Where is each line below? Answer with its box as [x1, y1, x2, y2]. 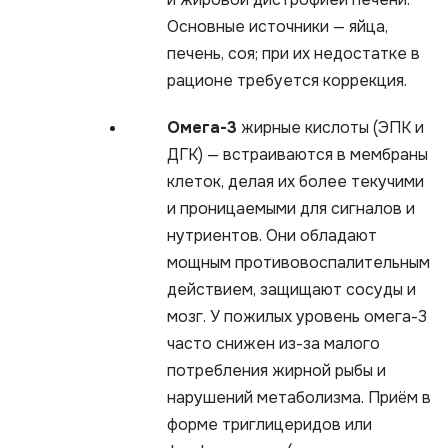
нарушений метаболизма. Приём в [167, 386, 431, 408]
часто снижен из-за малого [167, 332, 380, 354]
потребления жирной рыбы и [167, 359, 386, 381]
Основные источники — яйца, [167, 15, 388, 37]
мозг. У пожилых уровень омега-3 [167, 305, 427, 327]
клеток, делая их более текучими [167, 170, 424, 192]
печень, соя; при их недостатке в [167, 42, 420, 64]
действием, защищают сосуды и [167, 278, 416, 300]
